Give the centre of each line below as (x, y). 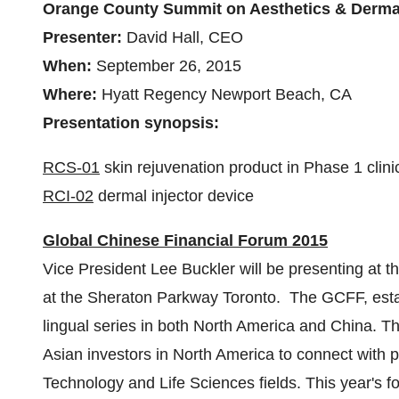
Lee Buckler (193, 269)
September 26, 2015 (169, 66)
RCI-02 (68, 196)
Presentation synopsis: (131, 123)
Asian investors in (108, 354)
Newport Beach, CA (281, 94)
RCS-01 (71, 167)
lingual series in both (118, 326)
